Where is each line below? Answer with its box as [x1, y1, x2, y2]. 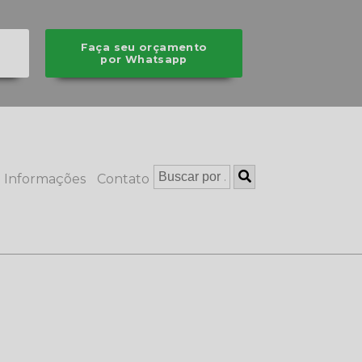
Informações [4, 170, 86, 187]
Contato [97, 170, 149, 187]
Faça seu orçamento [80, 41, 208, 53]
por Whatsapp [100, 53, 187, 65]
